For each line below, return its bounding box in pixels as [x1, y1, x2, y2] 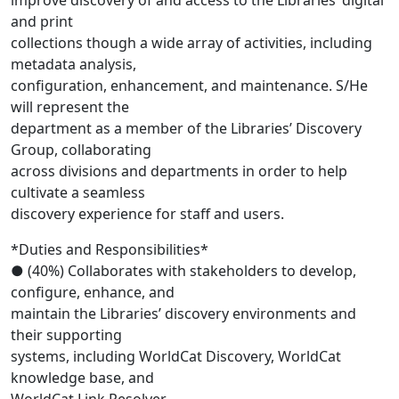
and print [11, 12, 73, 32]
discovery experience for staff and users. [11, 204, 284, 224]
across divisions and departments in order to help [11, 161, 347, 182]
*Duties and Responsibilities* [11, 240, 208, 260]
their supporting [11, 325, 122, 346]
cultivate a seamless [11, 183, 145, 203]
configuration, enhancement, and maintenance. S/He [11, 76, 368, 96]
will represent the [11, 97, 129, 118]
